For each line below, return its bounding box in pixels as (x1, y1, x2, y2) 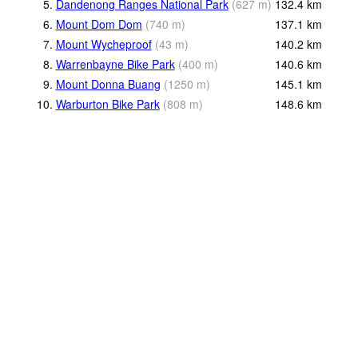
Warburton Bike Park (55, 96, 160, 113)
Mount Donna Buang (55, 76, 161, 93)
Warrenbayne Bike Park (55, 56, 175, 73)
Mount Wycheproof (55, 36, 152, 53)
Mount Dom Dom (55, 16, 142, 33)
